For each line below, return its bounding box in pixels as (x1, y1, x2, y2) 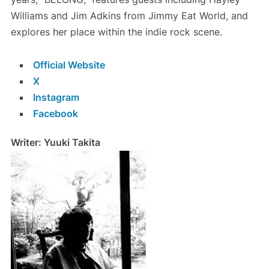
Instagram (32, 91, 79, 104)
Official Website (32, 59, 105, 71)
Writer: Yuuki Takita (10, 136, 100, 149)
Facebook (32, 107, 78, 120)
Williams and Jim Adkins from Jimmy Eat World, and (10, 10, 248, 22)
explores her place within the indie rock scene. (10, 26, 222, 38)
